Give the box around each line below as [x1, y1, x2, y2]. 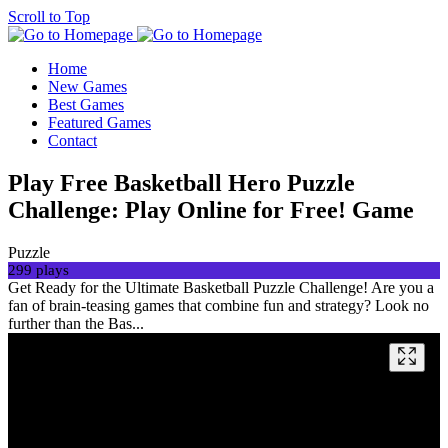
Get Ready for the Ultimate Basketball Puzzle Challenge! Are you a [8, 278, 434, 296]
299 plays [8, 261, 69, 278]
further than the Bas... [8, 314, 144, 332]
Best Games [48, 96, 124, 113]
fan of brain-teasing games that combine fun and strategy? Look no [8, 296, 429, 314]
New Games [48, 78, 127, 95]
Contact [48, 132, 97, 149]
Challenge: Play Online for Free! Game [8, 196, 414, 223]
